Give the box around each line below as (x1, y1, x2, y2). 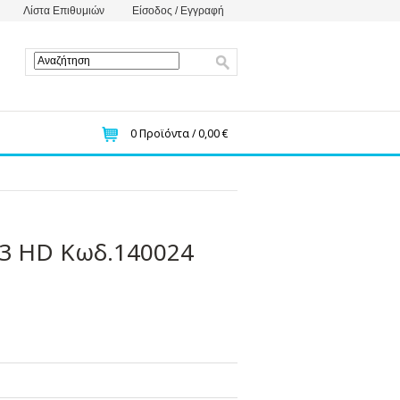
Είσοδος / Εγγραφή (132, 4, 224, 17)
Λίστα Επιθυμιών (23, 4, 104, 17)
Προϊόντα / (137, 126, 196, 141)
